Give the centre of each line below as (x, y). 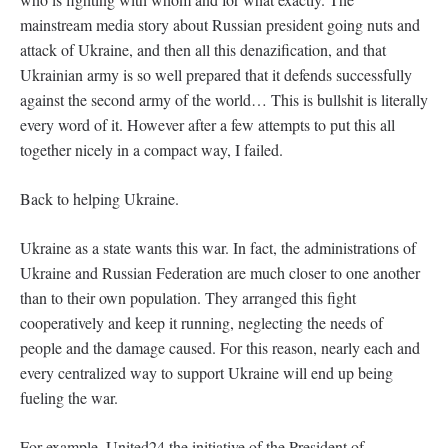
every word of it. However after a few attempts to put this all (207, 124)
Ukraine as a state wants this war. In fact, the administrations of (218, 247)
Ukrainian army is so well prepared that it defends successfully (216, 74)
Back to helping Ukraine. (99, 198)
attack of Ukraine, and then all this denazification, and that (203, 49)
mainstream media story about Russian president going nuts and (220, 24)
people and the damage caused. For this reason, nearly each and (220, 347)
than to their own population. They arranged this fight (188, 297)
